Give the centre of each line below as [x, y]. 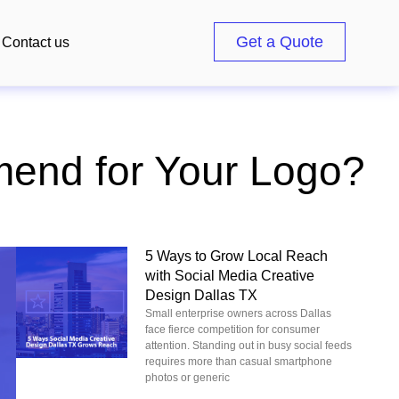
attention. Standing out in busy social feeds [249, 346]
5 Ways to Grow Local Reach [237, 256]
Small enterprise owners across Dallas [239, 313]
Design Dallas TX [202, 295]
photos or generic [188, 378]
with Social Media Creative [230, 276]
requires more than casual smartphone [239, 362]
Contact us [36, 42]
